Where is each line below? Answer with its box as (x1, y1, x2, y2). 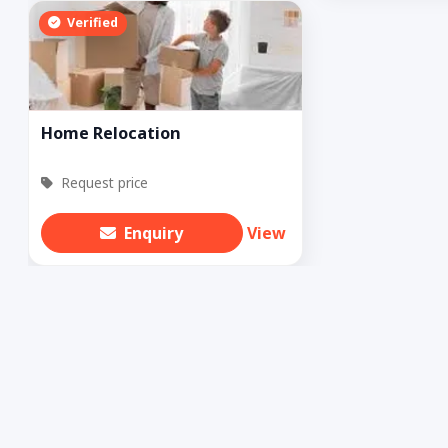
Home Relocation (41, 121, 181, 144)
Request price (57, 172, 148, 192)
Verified (63, 14, 118, 32)
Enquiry (124, 221, 184, 244)
